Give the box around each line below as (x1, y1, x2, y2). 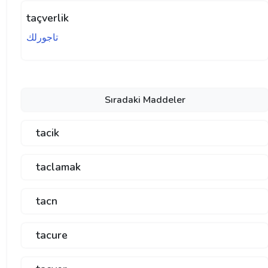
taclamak (36, 159, 81, 174)
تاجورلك (26, 31, 58, 44)
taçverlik (26, 10, 69, 25)
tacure (36, 227, 68, 242)
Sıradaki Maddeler (104, 93, 185, 106)
